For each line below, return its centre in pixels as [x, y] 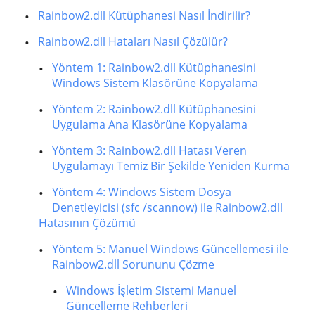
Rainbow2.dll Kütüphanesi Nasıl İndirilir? [144, 15]
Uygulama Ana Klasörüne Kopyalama [150, 124]
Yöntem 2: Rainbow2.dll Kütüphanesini [154, 109]
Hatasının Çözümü [87, 223]
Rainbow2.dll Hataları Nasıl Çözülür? [133, 41]
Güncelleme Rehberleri [127, 306]
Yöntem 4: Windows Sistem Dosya [142, 192]
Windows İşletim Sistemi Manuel [151, 290]
